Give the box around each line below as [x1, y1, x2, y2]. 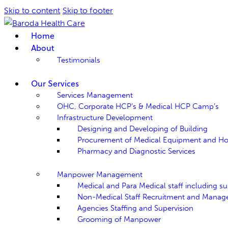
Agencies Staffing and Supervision [77, 203, 193, 213]
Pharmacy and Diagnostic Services [77, 146, 195, 156]
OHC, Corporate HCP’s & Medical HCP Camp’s [57, 101, 219, 111]
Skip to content [4, 6, 61, 15]
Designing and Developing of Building [77, 124, 208, 133]
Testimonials [57, 55, 100, 64]
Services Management [57, 90, 133, 100]
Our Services [31, 77, 79, 89]
